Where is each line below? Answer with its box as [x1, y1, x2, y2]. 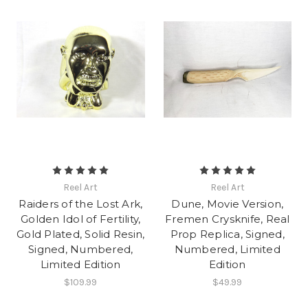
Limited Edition [40, 257, 121, 271]
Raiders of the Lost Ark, [19, 197, 143, 210]
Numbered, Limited [174, 242, 280, 256]
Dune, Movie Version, [171, 197, 284, 210]
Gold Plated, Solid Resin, [16, 227, 145, 241]
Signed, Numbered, [28, 242, 133, 256]
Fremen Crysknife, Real [165, 212, 290, 225]
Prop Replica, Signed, [170, 227, 285, 241]
